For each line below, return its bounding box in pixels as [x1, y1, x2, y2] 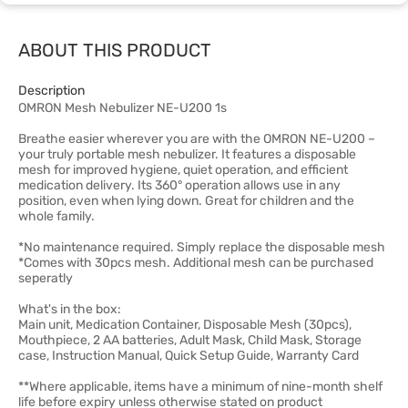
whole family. [18, 209, 95, 224]
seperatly [18, 270, 73, 286]
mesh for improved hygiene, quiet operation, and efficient [18, 162, 348, 178]
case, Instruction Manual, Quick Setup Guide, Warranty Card [18, 348, 359, 363]
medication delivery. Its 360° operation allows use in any [18, 178, 341, 193]
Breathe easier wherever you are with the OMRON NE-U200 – [18, 131, 375, 147]
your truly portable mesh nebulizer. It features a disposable [18, 147, 356, 162]
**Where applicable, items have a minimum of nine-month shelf [18, 379, 382, 394]
